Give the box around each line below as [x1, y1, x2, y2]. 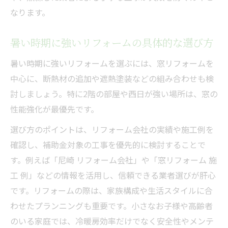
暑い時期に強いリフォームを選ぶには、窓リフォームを [10, 56, 214, 69]
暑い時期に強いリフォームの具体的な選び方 [10, 35, 213, 50]
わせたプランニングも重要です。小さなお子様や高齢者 [10, 199, 213, 212]
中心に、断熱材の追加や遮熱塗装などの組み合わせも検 [10, 72, 214, 84]
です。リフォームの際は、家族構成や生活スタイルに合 [10, 184, 213, 196]
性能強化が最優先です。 [10, 102, 99, 115]
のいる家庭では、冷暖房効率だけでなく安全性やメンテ [10, 214, 214, 227]
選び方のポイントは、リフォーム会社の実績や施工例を [10, 123, 214, 135]
